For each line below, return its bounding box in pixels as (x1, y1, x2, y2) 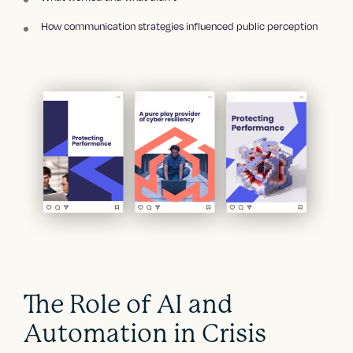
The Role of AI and (24, 289, 233, 319)
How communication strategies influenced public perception (41, 19, 318, 34)
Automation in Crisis (24, 318, 267, 348)
